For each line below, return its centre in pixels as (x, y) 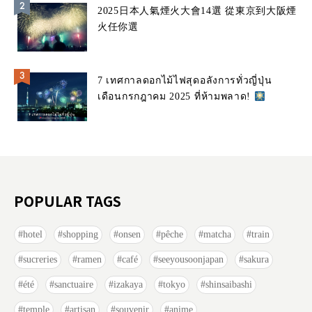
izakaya (128, 285)
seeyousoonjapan (191, 260)
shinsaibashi (229, 285)
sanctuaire (74, 285)
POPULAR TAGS (68, 201)
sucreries (40, 260)
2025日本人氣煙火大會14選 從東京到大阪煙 (162, 11)
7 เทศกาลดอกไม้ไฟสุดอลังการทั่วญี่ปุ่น (185, 81)
